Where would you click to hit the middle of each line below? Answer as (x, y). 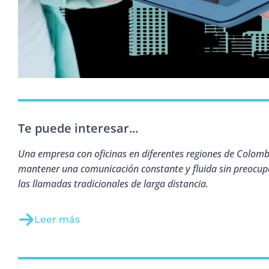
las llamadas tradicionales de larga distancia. (113, 184)
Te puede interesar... (78, 128)
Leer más (57, 220)
